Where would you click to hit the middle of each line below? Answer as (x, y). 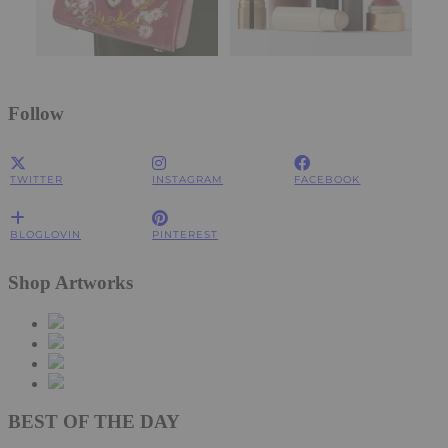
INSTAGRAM (188, 180)
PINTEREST (185, 235)
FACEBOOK (327, 180)
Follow (36, 113)
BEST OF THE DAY (94, 422)
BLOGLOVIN (45, 235)
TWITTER (36, 180)
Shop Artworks (70, 283)
